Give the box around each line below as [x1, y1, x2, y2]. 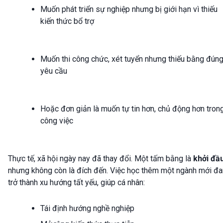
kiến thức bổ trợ [40, 16, 94, 26]
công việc [40, 116, 73, 126]
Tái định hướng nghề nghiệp [40, 204, 134, 214]
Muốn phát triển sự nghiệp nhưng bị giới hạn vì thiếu [40, 4, 218, 14]
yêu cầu [40, 66, 67, 76]
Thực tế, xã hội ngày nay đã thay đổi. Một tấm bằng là [8, 154, 193, 164]
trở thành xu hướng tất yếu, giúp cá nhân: [8, 178, 145, 188]
